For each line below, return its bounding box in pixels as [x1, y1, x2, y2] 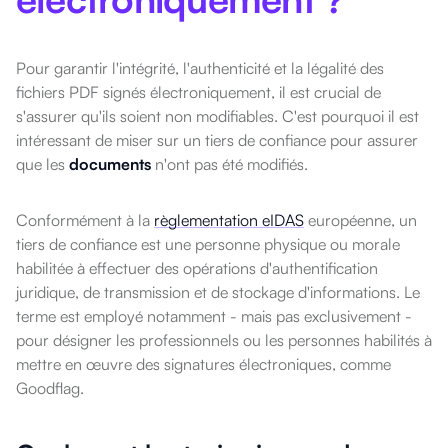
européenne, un [304, 210, 417, 231]
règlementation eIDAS [154, 210, 304, 231]
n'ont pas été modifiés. [151, 154, 308, 175]
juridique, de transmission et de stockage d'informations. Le [16, 282, 420, 303]
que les [16, 154, 69, 175]
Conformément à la [16, 210, 154, 231]
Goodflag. [16, 378, 84, 399]
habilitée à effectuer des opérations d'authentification [16, 258, 378, 279]
